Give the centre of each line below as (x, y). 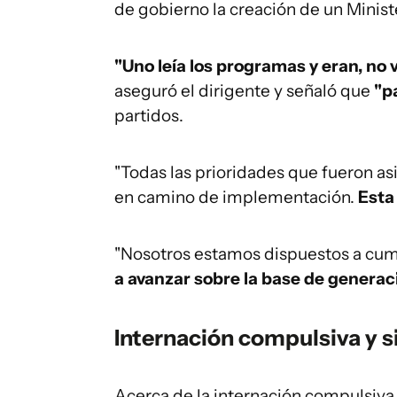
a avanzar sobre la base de (219, 279)
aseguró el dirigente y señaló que (244, 91)
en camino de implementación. (236, 197)
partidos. (149, 116)
